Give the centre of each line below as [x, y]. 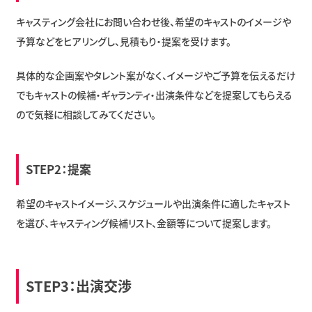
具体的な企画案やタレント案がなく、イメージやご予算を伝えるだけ [156, 75]
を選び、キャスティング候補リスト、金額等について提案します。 [143, 223]
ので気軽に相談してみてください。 [86, 114]
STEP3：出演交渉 [78, 286]
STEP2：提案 [58, 170]
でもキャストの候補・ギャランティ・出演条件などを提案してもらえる [154, 94]
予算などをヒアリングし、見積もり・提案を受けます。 [123, 41]
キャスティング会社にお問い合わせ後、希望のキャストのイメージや [153, 21]
